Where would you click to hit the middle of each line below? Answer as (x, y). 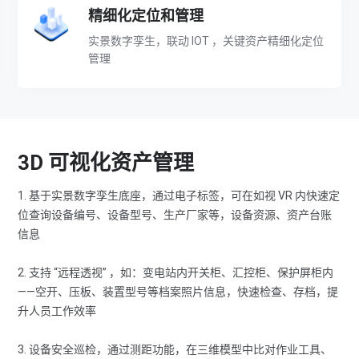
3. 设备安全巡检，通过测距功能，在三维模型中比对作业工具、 (175, 349)
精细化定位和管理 (146, 16)
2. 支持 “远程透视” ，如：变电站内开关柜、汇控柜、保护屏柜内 (176, 272)
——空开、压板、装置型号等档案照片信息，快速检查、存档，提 (178, 292)
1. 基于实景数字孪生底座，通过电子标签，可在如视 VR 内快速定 (179, 196)
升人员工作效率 (57, 311)
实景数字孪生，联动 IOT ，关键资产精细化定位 (206, 41)
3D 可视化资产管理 (106, 163)
